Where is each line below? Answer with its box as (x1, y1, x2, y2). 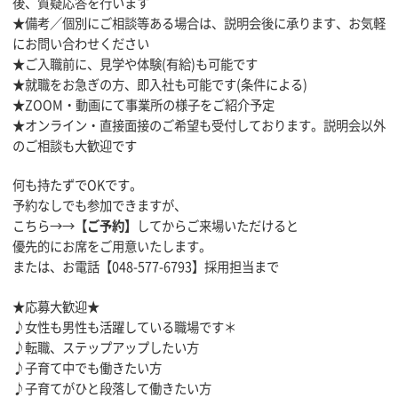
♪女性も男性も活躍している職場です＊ (12, 317, 236, 338)
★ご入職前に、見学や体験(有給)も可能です (12, 53, 258, 74)
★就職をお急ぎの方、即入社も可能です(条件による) (12, 74, 307, 94)
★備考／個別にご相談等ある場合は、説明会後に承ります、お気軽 (12, 12, 386, 33)
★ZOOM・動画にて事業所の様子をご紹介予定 (12, 94, 275, 115)
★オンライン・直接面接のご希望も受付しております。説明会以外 (12, 115, 386, 135)
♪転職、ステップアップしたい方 (12, 338, 199, 358)
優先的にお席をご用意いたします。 (12, 236, 211, 257)
